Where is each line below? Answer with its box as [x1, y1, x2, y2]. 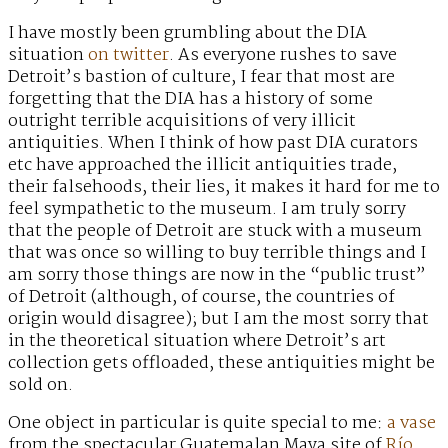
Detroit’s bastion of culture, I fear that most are [8, 64, 395, 92]
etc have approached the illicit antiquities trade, [8, 152, 397, 180]
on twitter [88, 42, 169, 70]
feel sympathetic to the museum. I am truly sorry [8, 196, 406, 224]
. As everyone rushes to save [169, 42, 397, 70]
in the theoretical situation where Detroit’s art [8, 328, 386, 356]
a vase [387, 410, 436, 438]
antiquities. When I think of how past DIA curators [8, 130, 418, 158]
